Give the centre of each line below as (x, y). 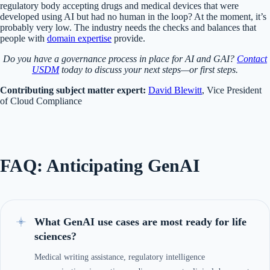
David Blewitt (175, 90)
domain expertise (79, 39)
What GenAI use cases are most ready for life (140, 222)
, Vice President (232, 90)
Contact (252, 59)
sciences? (55, 237)
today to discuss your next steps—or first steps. (149, 70)
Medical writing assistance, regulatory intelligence (120, 257)
